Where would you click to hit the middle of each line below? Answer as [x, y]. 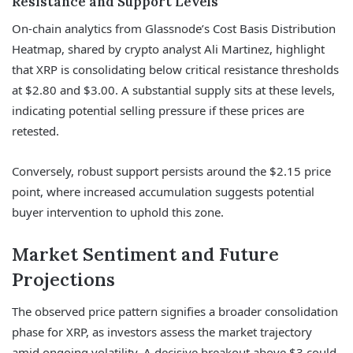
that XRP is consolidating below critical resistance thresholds [175, 69]
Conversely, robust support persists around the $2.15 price [171, 171]
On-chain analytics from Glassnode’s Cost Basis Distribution [174, 28]
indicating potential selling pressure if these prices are [158, 110]
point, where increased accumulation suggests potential [163, 191]
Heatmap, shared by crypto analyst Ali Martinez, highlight [168, 48]
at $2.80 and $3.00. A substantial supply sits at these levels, [173, 89]
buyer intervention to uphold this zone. [118, 212]
